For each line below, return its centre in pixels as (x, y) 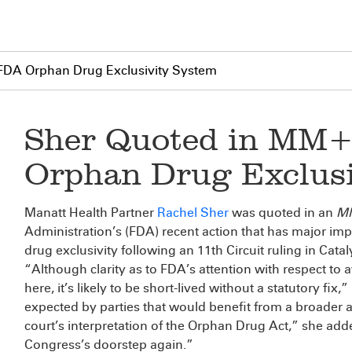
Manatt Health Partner (91, 213)
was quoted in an (282, 213)
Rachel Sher (193, 213)
